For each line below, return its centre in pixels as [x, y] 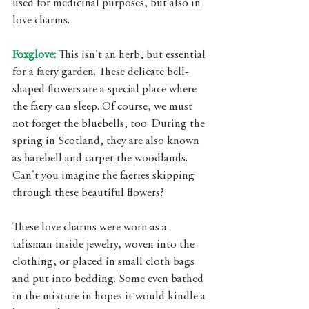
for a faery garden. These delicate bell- [100, 73]
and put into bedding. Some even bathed [109, 280]
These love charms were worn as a [91, 228]
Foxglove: [34, 56]
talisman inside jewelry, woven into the [105, 245]
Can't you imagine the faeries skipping [105, 176]
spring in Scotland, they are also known [107, 142]
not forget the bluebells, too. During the [110, 124]
